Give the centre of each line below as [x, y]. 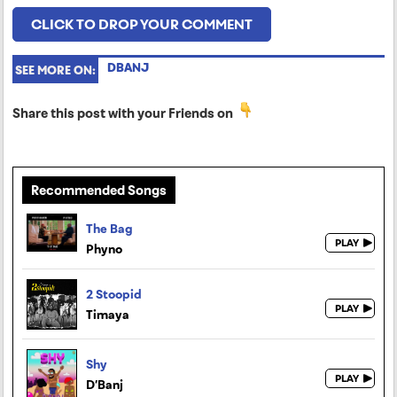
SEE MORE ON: [55, 70]
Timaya [108, 314]
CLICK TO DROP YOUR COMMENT [142, 24]
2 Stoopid [114, 294]
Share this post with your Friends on [123, 113]
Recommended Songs [99, 190]
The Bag [109, 228]
